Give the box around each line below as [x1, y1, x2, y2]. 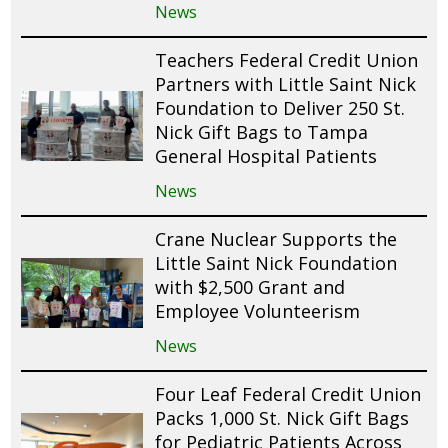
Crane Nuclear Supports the [155, 226, 398, 251]
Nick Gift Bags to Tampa [155, 119, 369, 144]
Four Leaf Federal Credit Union [155, 381, 422, 406]
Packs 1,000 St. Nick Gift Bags [155, 405, 410, 430]
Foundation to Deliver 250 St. [155, 95, 406, 120]
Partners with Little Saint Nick [155, 71, 417, 96]
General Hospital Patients [155, 143, 378, 168]
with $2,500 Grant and [155, 274, 346, 299]
